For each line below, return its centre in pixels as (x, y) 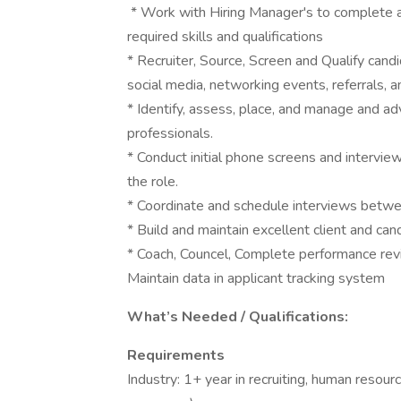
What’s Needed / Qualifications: (238, 317)
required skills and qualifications (225, 37)
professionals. (170, 133)
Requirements (176, 355)
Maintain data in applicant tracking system (256, 278)
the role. (153, 182)
